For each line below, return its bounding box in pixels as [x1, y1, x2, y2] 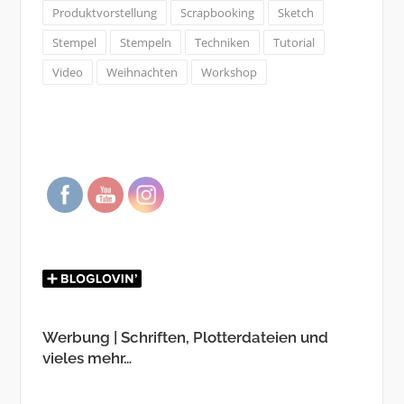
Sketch [277, 4, 314, 21]
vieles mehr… [41, 348, 132, 367]
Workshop [200, 63, 257, 80]
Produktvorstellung [51, 4, 157, 21]
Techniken [194, 33, 250, 50]
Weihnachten [106, 63, 178, 80]
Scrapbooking [179, 4, 254, 21]
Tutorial [272, 33, 315, 50]
